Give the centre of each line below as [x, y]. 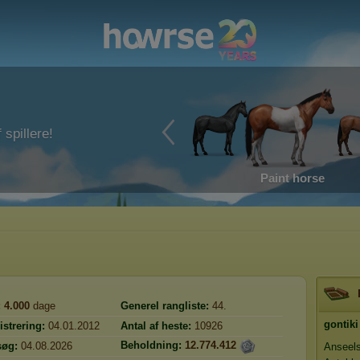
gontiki [341, 324]
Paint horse [292, 178]
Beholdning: [151, 346]
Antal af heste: [156, 326]
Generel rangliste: [165, 306]
